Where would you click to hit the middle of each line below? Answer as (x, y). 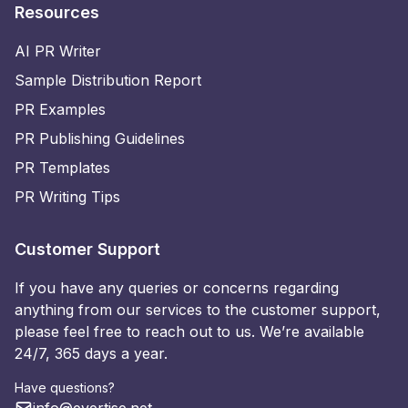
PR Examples (60, 109)
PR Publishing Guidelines (100, 138)
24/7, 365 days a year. (91, 353)
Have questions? (65, 387)
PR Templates (62, 167)
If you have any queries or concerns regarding (177, 287)
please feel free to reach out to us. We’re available (189, 331)
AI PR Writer (58, 51)
